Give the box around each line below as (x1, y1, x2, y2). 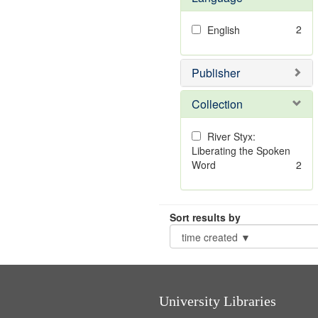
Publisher (191, 65, 240, 81)
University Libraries (158, 293, 276, 309)
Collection (191, 96, 243, 112)
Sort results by (169, 210, 241, 224)
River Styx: (207, 129, 256, 143)
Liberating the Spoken (191, 143, 290, 158)
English (207, 23, 240, 37)
